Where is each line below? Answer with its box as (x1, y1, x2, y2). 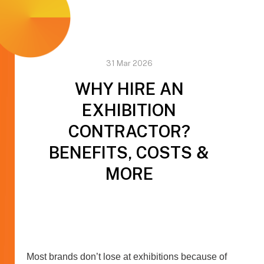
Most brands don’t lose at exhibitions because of (27, 252, 227, 262)
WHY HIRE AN (74, 79, 184, 98)
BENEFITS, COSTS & (49, 143, 209, 162)
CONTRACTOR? (68, 121, 190, 141)
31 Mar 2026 (105, 59, 153, 68)
